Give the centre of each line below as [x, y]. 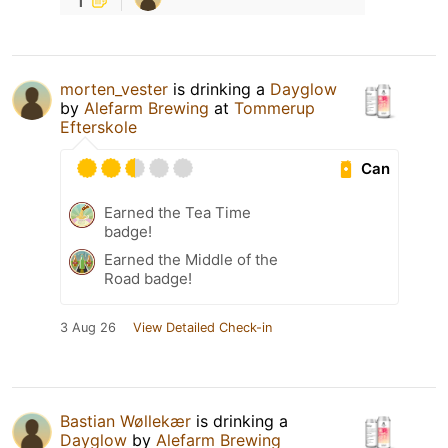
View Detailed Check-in [202, 328]
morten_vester [114, 89]
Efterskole [98, 127]
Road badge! [148, 279]
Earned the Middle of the [191, 260]
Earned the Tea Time [177, 213]
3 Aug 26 [88, 328]
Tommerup [274, 108]
